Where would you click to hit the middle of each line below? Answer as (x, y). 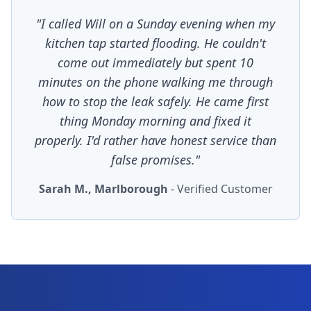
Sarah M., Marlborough (103, 189)
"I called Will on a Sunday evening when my (155, 24)
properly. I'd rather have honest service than (155, 140)
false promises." (155, 160)
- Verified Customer (220, 189)
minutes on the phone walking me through (155, 82)
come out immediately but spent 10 (155, 62)
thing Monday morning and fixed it (155, 121)
